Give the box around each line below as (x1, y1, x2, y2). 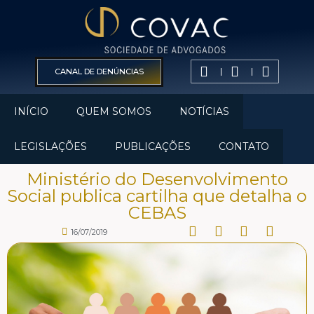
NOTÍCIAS (179, 104, 229, 118)
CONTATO (219, 139, 269, 153)
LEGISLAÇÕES (14, 139, 87, 153)
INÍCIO (14, 104, 48, 118)
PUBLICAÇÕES (115, 139, 191, 153)
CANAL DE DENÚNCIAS (54, 66, 144, 76)
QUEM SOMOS (76, 104, 151, 118)
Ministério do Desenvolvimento (26, 168, 288, 189)
